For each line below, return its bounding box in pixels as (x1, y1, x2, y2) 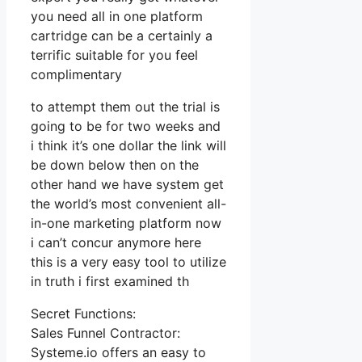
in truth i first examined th (31, 272, 189, 289)
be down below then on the (31, 156, 199, 173)
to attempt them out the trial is (31, 98, 220, 115)
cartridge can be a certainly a (31, 27, 213, 44)
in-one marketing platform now (31, 214, 221, 231)
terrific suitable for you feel (31, 46, 198, 63)
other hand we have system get (31, 175, 224, 192)
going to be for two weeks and (31, 117, 221, 134)
